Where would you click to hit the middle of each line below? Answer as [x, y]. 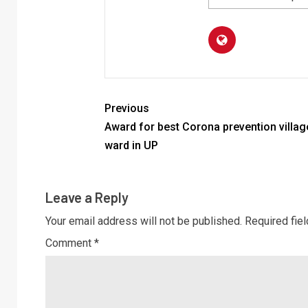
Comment [70, 243]
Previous [126, 108]
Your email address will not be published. [144, 221]
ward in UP [131, 145]
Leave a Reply [87, 197]
